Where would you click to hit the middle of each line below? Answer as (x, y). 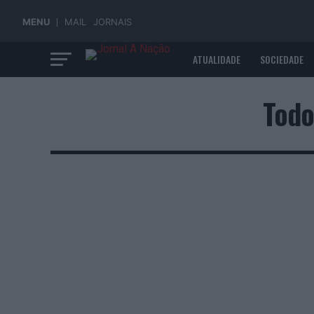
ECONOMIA (213, 96)
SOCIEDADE (282, 59)
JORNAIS (112, 22)
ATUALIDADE (217, 59)
